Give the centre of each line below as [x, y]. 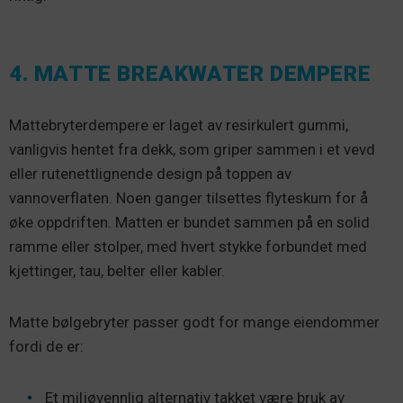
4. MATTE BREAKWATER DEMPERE [190, 73]
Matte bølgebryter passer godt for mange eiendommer [194, 322]
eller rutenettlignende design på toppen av [150, 173]
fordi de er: [46, 346]
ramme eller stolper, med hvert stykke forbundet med [188, 246]
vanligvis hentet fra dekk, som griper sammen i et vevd [192, 149]
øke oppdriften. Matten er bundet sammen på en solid [189, 222]
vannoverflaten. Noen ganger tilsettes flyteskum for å [188, 197]
